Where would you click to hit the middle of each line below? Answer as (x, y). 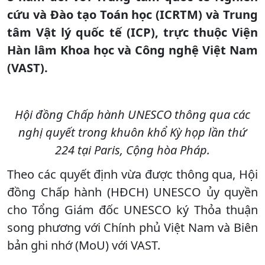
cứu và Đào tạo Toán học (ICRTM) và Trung (132, 14)
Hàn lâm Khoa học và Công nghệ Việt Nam (132, 50)
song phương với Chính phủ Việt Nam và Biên (132, 227)
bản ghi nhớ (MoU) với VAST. (84, 245)
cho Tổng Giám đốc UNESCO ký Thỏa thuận (132, 209)
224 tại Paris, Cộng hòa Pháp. (132, 150)
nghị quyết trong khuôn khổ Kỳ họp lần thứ (132, 132)
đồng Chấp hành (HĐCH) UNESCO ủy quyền (132, 192)
